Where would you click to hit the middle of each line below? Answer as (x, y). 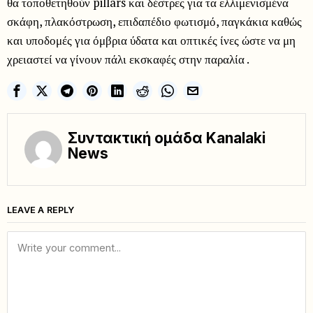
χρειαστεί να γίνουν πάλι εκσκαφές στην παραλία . (128, 59)
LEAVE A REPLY (41, 210)
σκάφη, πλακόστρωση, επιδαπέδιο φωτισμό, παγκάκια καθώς (154, 22)
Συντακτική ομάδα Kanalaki (167, 138)
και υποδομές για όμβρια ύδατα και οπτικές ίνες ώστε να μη (151, 41)
